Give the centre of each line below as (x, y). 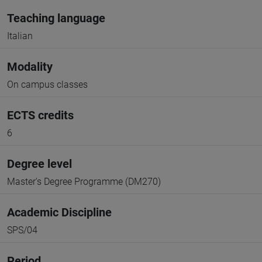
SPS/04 (22, 230)
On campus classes (47, 85)
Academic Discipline (59, 212)
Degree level (39, 164)
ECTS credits (40, 115)
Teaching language (56, 18)
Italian (20, 36)
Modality (30, 67)
